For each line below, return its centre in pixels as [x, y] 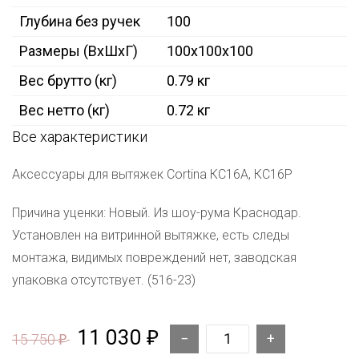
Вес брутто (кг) [68, 81]
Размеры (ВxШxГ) [79, 51]
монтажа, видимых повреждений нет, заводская [154, 258]
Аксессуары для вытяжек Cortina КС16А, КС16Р [152, 175]
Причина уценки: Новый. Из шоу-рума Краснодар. [157, 213]
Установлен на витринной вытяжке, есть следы [151, 236]
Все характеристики [80, 137]
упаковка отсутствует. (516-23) [104, 280]
